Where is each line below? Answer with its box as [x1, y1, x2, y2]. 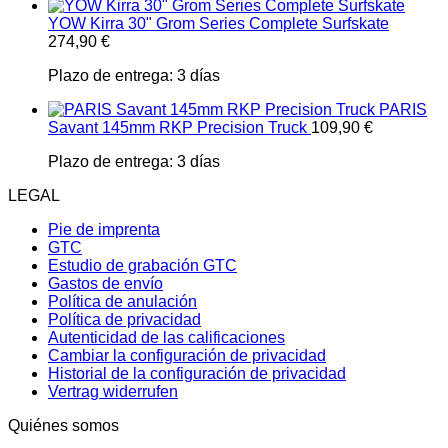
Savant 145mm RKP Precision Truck [48, 119, 307, 136]
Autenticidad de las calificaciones [48, 329, 285, 346]
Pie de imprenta [48, 221, 160, 238]
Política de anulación [48, 293, 197, 310]
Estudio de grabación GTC [48, 257, 237, 274]
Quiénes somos [8, 417, 119, 434]
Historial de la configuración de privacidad [48, 365, 346, 382]
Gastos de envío [48, 275, 163, 292]
